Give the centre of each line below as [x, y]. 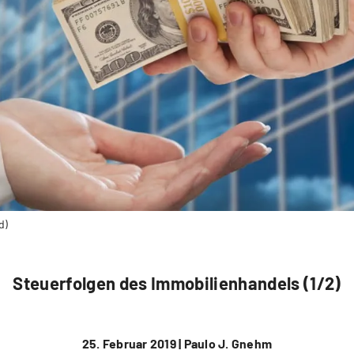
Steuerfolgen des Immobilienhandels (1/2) [177, 283]
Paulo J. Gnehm [227, 344]
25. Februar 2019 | [132, 344]
